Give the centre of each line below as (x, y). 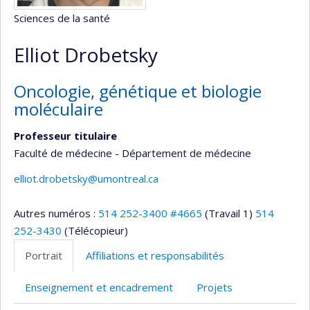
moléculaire (58, 109)
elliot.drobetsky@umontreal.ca (86, 179)
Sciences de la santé (62, 18)
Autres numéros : (56, 213)
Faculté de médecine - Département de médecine (133, 153)
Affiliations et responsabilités (155, 255)
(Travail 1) (229, 213)
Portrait (44, 255)
